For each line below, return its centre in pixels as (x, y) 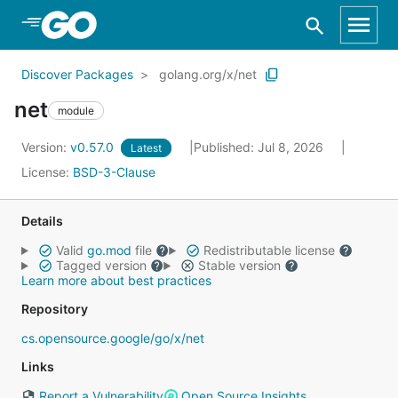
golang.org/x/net (208, 74)
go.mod (109, 250)
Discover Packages (77, 74)
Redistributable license (269, 250)
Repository (55, 309)
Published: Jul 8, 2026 (260, 147)
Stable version (239, 265)
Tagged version (101, 265)
